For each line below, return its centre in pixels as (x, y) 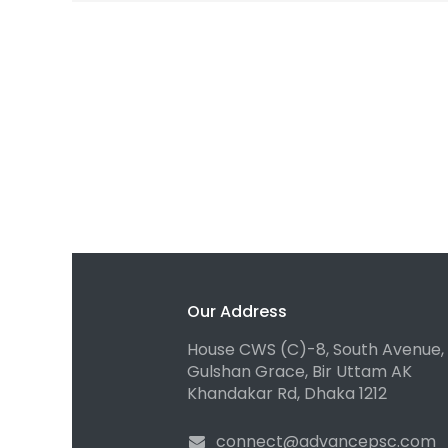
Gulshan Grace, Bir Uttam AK (299, 372)
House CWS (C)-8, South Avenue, (315, 350)
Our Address (237, 312)
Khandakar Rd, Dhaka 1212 (287, 394)
